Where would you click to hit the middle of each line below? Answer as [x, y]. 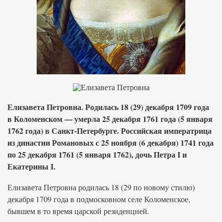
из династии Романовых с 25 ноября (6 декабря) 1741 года [111, 142]
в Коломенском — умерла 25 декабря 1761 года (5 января [110, 119]
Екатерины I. [31, 166]
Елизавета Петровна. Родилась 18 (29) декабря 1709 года [108, 107]
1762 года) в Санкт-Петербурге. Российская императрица [110, 131]
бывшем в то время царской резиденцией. [78, 211]
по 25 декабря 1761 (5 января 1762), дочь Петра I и [97, 154]
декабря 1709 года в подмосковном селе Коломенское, [99, 199]
